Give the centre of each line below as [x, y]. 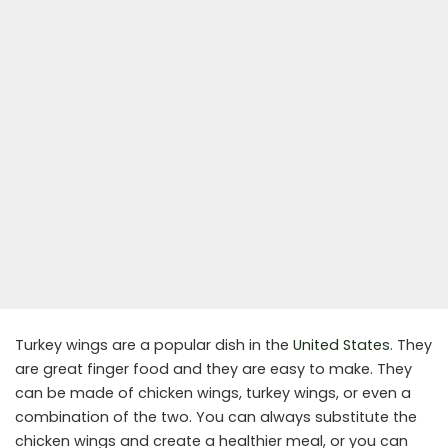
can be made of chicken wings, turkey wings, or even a [213, 393]
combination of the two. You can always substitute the [216, 417]
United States [341, 345]
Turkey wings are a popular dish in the [154, 345]
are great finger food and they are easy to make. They [213, 369]
